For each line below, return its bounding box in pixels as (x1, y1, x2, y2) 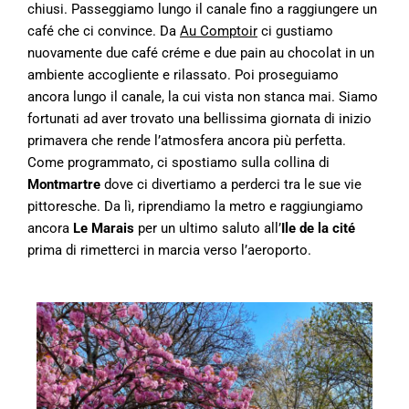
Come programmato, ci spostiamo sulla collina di (27, 153, 330, 171)
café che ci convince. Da (27, 22, 180, 39)
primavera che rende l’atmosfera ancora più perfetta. (27, 131, 346, 149)
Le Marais (73, 219, 134, 236)
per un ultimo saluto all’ (134, 219, 281, 236)
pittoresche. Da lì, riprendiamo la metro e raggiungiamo (27, 197, 363, 215)
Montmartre (27, 175, 100, 193)
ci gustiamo (257, 22, 333, 39)
